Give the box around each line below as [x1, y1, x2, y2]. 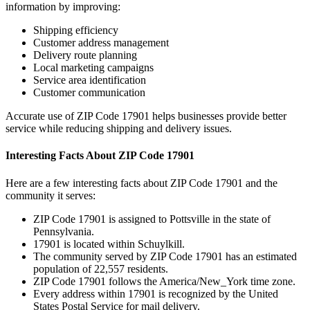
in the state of [210, 212, 271, 225]
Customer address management [33, 37, 169, 49]
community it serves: [6, 189, 95, 201]
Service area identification [33, 74, 146, 86]
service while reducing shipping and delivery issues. [6, 122, 232, 135]
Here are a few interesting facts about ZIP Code [6, 176, 215, 189]
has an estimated [223, 250, 297, 262]
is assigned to [106, 212, 170, 225]
